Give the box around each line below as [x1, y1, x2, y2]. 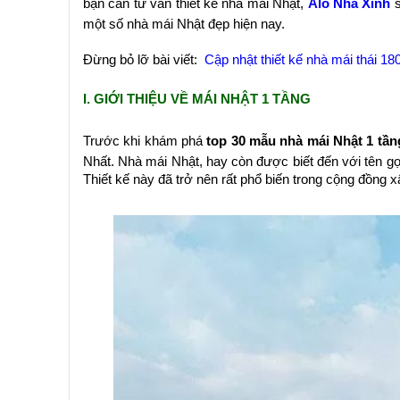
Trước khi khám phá [83, 133, 207, 149]
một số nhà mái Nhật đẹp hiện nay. [83, 16, 285, 32]
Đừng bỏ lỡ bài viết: [83, 52, 204, 68]
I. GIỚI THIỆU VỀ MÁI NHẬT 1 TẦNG [83, 91, 311, 107]
